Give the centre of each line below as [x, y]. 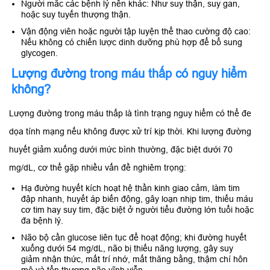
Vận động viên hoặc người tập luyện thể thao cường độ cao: [136, 32]
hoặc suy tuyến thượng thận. [76, 15]
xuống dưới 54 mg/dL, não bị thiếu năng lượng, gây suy [127, 249]
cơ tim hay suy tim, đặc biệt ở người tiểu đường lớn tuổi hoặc [137, 210]
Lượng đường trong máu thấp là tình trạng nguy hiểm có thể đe [130, 114]
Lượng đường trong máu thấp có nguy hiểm [129, 74]
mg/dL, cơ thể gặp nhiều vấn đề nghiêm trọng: [98, 168]
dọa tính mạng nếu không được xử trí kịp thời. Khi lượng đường [130, 132]
